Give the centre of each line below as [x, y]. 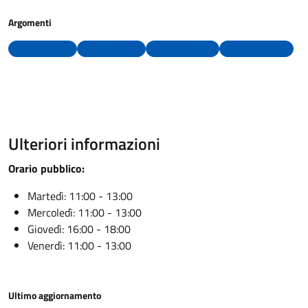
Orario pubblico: [46, 168]
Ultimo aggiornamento [55, 295]
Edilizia [111, 48]
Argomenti [30, 22]
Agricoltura [43, 48]
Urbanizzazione [256, 48]
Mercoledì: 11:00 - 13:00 [85, 212]
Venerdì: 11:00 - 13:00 [79, 245]
